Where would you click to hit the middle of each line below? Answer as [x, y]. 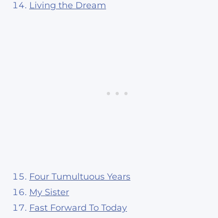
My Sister [49, 192]
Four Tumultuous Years [80, 177]
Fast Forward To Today [78, 208]
